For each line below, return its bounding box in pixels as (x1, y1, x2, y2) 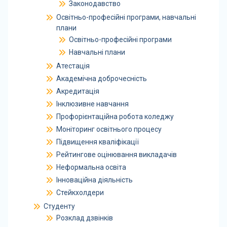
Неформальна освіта (56, 163, 126, 171)
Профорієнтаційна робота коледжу (56, 112, 174, 121)
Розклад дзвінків (56, 213, 113, 222)
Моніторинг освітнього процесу (56, 125, 162, 133)
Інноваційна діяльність (56, 175, 133, 184)
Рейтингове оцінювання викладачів (56, 150, 177, 159)
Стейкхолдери (56, 188, 104, 197)
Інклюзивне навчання (56, 99, 129, 108)
